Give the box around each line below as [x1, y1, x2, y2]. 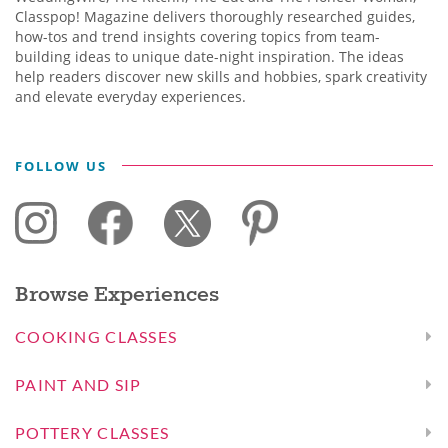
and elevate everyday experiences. [15, 86, 246, 106]
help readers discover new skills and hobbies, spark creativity [15, 66, 427, 86]
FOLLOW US [15, 156, 107, 175]
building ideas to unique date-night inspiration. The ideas [15, 46, 404, 66]
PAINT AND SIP [15, 374, 142, 394]
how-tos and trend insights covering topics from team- [15, 26, 380, 46]
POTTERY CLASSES [15, 422, 170, 442]
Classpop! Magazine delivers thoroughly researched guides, [15, 6, 415, 26]
